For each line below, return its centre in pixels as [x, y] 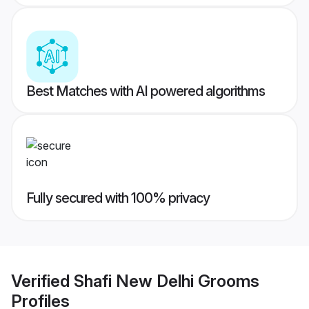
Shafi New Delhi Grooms [167, 281]
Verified [42, 281]
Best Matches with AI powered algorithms [146, 91]
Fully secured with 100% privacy [118, 198]
